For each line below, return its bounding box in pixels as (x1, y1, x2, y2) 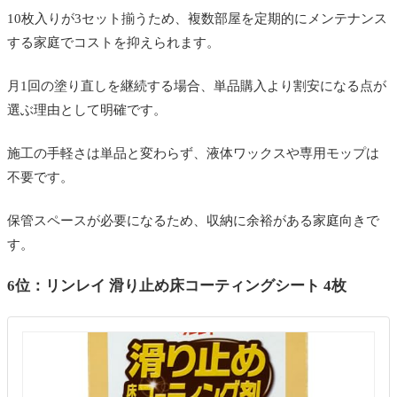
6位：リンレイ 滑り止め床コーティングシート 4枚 (7, 276, 346, 294)
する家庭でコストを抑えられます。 (7, 35, 220, 50)
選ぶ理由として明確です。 (7, 102, 167, 117)
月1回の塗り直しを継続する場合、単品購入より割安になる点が (7, 78, 386, 93)
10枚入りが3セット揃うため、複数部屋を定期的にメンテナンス (7, 11, 387, 26)
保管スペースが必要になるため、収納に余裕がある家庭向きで (7, 213, 379, 228)
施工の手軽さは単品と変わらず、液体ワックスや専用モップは (7, 145, 379, 160)
